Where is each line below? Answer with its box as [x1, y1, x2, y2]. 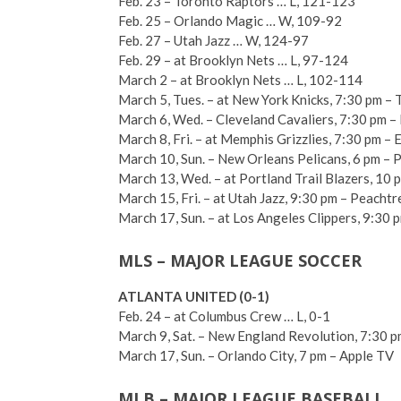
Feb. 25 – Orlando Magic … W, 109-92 [118, 13, 342, 29]
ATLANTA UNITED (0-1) [118, 288, 269, 304]
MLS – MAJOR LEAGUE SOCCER [118, 250, 362, 271]
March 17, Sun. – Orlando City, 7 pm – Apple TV [118, 347, 394, 363]
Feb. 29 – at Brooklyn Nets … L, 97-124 [118, 52, 348, 68]
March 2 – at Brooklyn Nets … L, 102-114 [118, 72, 363, 88]
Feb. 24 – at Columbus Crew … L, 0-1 [118, 308, 330, 324]
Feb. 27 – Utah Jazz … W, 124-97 [118, 32, 309, 48]
